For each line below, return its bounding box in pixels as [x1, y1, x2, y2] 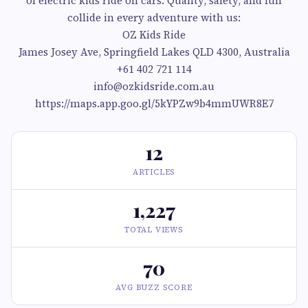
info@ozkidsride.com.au [93, 79, 214, 93]
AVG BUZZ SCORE [115, 283, 192, 293]
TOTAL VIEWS [124, 225, 184, 235]
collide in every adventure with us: [67, 10, 241, 25]
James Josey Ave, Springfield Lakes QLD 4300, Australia [18, 45, 290, 59]
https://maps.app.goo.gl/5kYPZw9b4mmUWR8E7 [34, 96, 274, 111]
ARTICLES [132, 167, 176, 177]
